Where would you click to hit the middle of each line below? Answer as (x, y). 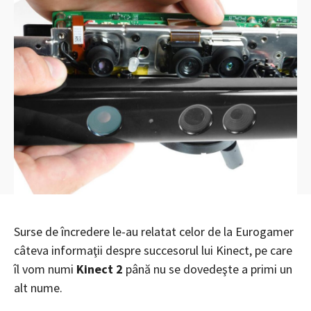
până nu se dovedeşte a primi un (208, 269)
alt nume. (38, 287)
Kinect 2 (100, 269)
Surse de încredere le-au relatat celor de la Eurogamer (154, 231)
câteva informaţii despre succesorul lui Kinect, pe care (153, 250)
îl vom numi (45, 269)
